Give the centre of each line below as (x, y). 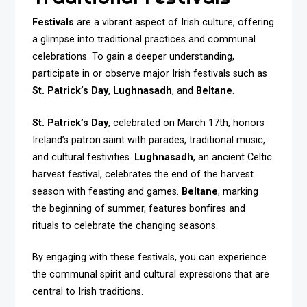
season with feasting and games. (107, 191)
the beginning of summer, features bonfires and (139, 208)
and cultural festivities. (84, 157)
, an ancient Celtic (233, 157)
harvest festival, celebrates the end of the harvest (143, 174)
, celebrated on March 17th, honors (187, 123)
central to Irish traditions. (88, 292)
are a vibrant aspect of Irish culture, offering (174, 23)
